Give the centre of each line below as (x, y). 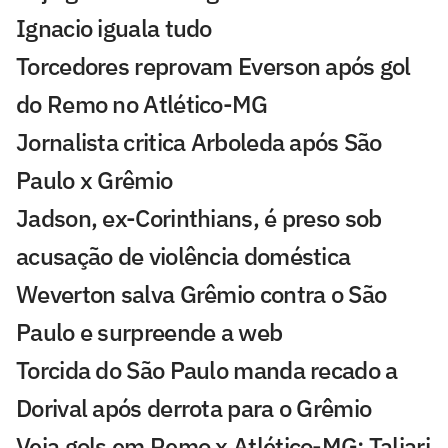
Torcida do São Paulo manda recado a (207, 370)
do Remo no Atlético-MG (142, 104)
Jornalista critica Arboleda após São (199, 142)
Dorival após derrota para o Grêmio (194, 408)
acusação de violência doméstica (183, 256)
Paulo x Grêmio (94, 180)
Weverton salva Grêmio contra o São (201, 294)
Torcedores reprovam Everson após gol (213, 66)
